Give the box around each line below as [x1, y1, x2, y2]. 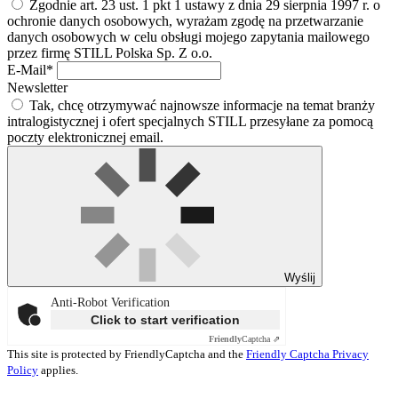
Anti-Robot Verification [51, 295, 170, 309]
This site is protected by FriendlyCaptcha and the [7, 346, 246, 361]
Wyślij [284, 270, 315, 284]
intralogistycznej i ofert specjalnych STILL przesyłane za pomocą [7, 113, 373, 129]
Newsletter [7, 79, 68, 95]
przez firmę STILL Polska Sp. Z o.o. [7, 44, 212, 60]
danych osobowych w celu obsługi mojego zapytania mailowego [7, 28, 370, 44]
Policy [7, 362, 38, 377]
